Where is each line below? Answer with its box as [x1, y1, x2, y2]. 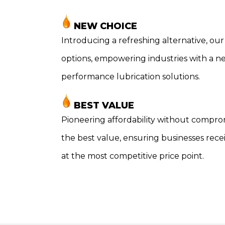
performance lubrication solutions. [61, 71, 200, 81]
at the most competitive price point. [61, 151, 204, 161]
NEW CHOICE [71, 20, 137, 32]
